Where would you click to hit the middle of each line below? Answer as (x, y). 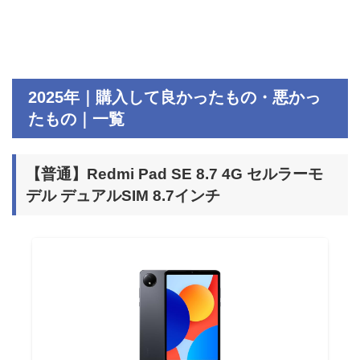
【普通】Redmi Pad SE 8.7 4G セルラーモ (174, 174)
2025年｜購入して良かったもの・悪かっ (174, 98)
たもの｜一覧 (76, 119)
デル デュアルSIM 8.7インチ (123, 196)
